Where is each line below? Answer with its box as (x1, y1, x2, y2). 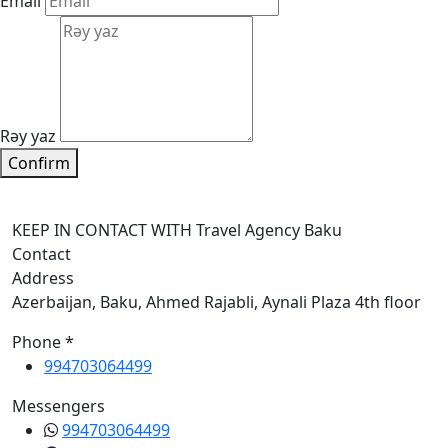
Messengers (12, 395, 105, 417)
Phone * (12, 331, 74, 353)
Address (12, 267, 74, 289)
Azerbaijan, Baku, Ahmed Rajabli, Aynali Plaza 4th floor (12, 291, 421, 313)
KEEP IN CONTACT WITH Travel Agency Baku (12, 219, 342, 241)
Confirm (8, 152, 70, 174)
